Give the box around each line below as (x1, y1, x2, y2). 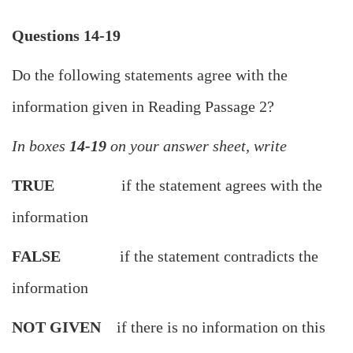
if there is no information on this (101, 318, 325, 336)
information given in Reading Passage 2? (12, 98, 274, 116)
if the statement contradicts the (61, 247, 318, 266)
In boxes (12, 137, 69, 155)
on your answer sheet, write (106, 137, 287, 155)
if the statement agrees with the (54, 176, 322, 195)
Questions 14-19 (12, 27, 121, 45)
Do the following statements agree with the (12, 66, 288, 84)
